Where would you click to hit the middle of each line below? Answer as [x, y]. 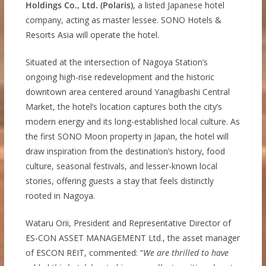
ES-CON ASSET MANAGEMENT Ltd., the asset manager [132, 237]
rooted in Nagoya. [60, 195]
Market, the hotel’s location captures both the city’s [123, 106]
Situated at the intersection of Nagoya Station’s [116, 62]
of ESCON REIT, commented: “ [84, 252]
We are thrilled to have [186, 252]
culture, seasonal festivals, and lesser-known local [121, 166]
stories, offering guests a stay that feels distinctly [119, 180]
